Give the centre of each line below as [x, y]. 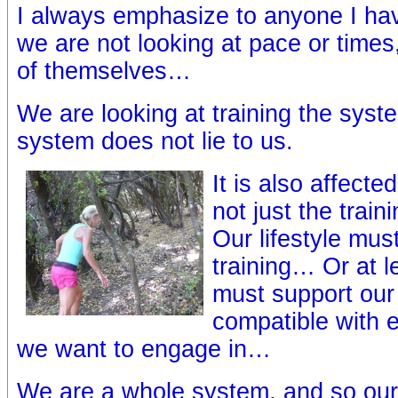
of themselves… [104, 71]
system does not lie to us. [155, 141]
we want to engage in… [144, 349]
